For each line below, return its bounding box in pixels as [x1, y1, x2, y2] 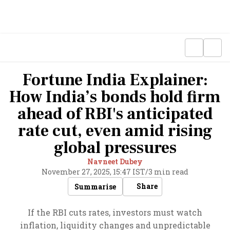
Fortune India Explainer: [22, 69, 208, 91]
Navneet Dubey [87, 157, 143, 166]
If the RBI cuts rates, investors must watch [28, 207, 202, 218]
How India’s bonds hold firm [9, 86, 221, 108]
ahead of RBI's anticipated [17, 103, 213, 125]
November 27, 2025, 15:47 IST [42, 167, 145, 177]
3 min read [148, 167, 188, 177]
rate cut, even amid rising [17, 120, 213, 142]
